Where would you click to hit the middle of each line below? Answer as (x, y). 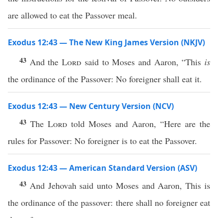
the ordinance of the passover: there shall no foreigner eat (109, 202)
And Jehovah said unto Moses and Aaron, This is (120, 185)
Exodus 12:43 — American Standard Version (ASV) (102, 168)
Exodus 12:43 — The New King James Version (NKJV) (106, 42)
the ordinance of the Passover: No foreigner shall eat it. (105, 79)
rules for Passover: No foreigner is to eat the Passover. (102, 141)
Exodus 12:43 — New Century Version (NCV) (91, 106)
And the (46, 62)
